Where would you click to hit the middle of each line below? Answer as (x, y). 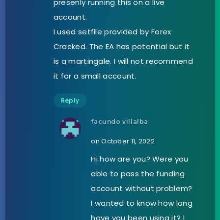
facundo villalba (120, 121)
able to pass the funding (138, 173)
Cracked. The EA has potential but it (122, 46)
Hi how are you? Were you (140, 159)
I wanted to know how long (142, 203)
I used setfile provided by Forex (112, 31)
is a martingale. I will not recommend (123, 61)
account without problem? (142, 188)
